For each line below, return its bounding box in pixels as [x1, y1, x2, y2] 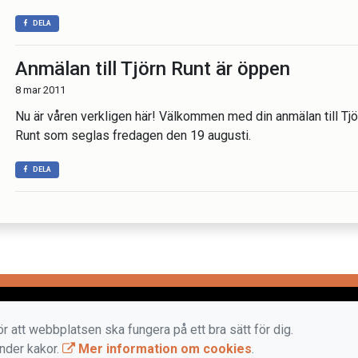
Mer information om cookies [75, 341, 252, 356]
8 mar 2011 [15, 84, 66, 96]
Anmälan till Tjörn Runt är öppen [15, 58, 290, 80]
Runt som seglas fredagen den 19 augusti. [15, 128, 251, 143]
